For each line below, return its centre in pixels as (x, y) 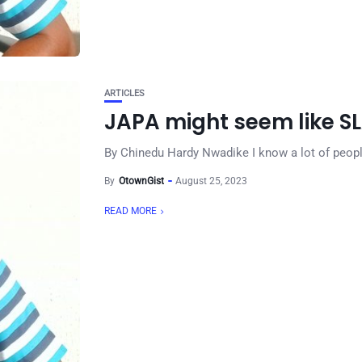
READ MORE (130, 211)
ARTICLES (124, 93)
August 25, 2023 (211, 181)
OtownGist (141, 181)
